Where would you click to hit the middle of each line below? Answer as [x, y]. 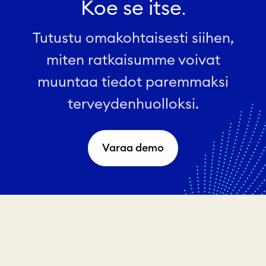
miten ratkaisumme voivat [133, 60]
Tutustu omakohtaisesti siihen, [133, 38]
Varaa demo [133, 148]
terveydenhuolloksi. [133, 104]
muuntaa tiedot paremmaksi [133, 82]
